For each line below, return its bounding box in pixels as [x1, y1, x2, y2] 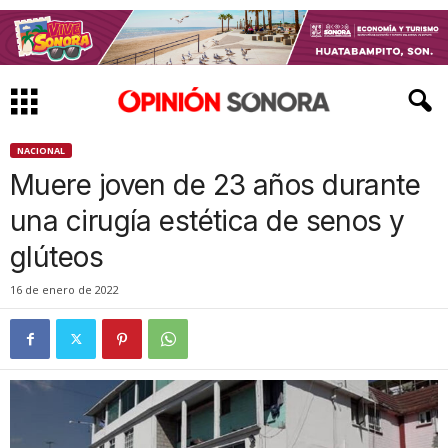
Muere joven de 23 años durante [10, 168, 421, 202]
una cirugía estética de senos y [10, 204, 405, 238]
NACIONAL [17, 144, 65, 157]
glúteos [10, 240, 104, 274]
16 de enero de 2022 [10, 282, 119, 297]
